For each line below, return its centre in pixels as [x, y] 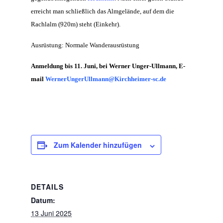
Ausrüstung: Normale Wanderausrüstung [85, 45]
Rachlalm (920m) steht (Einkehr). [76, 24]
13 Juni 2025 [52, 213]
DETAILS [48, 187]
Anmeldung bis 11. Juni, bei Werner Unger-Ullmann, [105, 66]
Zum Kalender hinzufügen [98, 145]
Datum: [43, 200]
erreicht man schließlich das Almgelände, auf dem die [103, 11]
